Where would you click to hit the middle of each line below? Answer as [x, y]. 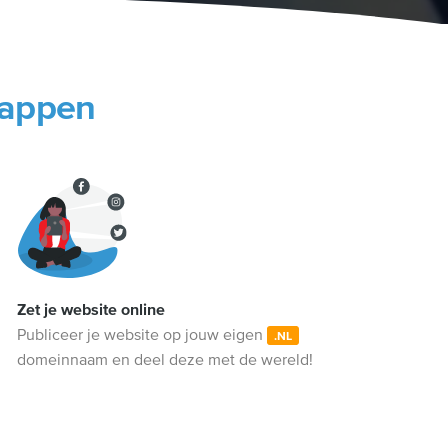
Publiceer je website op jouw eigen [141, 334]
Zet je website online [90, 309]
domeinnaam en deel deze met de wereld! [164, 359]
